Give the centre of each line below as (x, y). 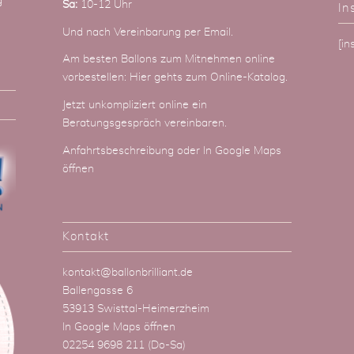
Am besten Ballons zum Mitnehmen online (168, 60)
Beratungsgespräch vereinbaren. (146, 124)
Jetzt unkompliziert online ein (134, 105)
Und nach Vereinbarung (123, 32)
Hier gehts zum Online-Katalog (207, 78)
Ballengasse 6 (97, 291)
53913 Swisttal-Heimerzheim (136, 309)
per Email (207, 32)
